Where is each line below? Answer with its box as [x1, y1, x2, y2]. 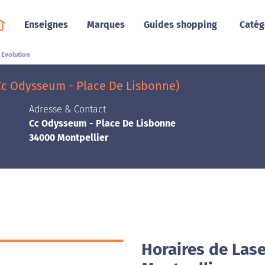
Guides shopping [143, 19, 217, 30]
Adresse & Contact [29, 104, 106, 115]
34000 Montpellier [29, 132, 108, 143]
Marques [86, 19, 125, 30]
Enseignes [24, 19, 68, 30]
